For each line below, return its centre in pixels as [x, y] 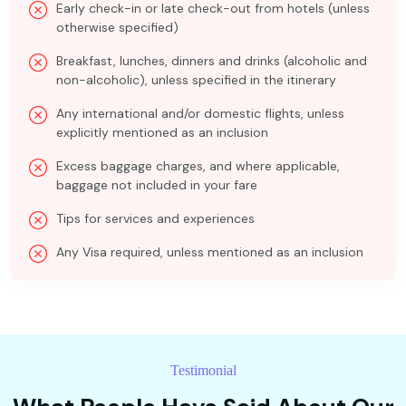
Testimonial [203, 370]
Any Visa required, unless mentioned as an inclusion [210, 252]
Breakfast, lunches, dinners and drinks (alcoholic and [212, 61]
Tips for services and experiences [155, 218]
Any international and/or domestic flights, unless [200, 113]
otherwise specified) [117, 27]
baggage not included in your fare [157, 185]
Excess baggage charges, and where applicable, [198, 166]
